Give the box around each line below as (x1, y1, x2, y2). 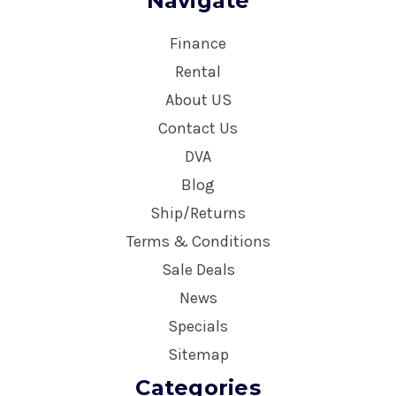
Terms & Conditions (126, 231, 270, 251)
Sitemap (167, 344, 229, 364)
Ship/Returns (150, 202, 246, 223)
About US (164, 89, 232, 110)
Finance (170, 33, 226, 53)
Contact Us (158, 118, 238, 138)
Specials (168, 316, 228, 336)
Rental (175, 61, 221, 81)
